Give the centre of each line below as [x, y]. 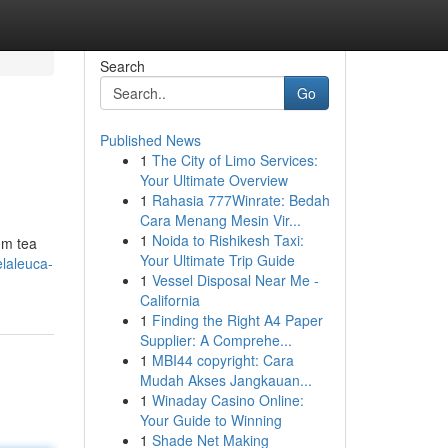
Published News [150, 140]
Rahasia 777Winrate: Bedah [240, 200]
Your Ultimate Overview [213, 180]
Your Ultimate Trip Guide [217, 260]
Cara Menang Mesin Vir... [220, 220]
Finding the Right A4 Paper [237, 320]
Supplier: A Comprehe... [215, 340]
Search [122, 66]
